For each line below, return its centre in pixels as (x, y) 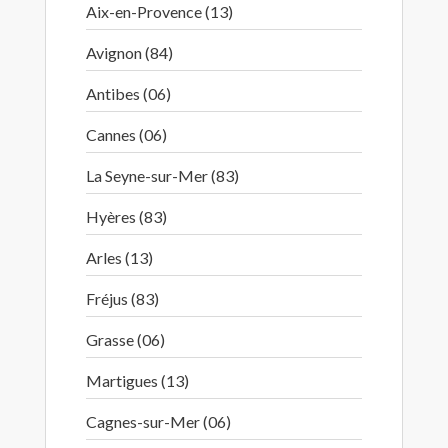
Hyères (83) (126, 216)
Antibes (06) (128, 93)
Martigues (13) (137, 380)
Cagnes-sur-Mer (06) (158, 421)
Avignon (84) (129, 52)
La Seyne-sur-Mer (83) (162, 175)
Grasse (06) (125, 339)
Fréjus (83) (122, 298)
